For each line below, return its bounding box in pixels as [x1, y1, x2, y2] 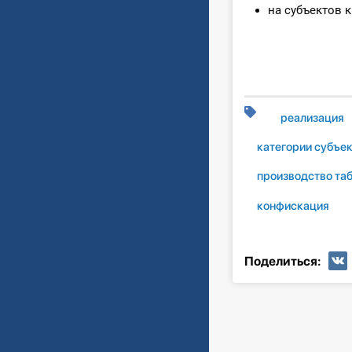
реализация [280, 110, 344, 125]
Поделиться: [244, 253, 321, 269]
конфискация [257, 198, 329, 213]
